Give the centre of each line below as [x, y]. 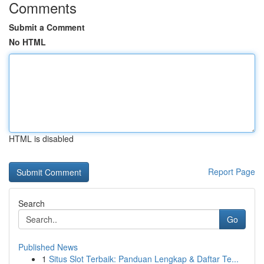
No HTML [27, 42]
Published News [48, 247]
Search [32, 203]
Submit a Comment [47, 27]
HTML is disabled [41, 138]
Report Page [232, 171]
